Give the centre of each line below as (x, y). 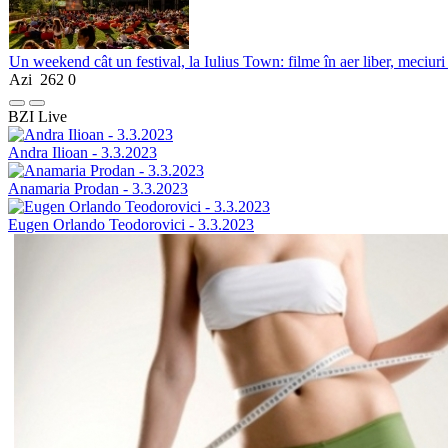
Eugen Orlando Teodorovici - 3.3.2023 (131, 224)
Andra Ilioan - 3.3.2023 (82, 152)
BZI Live (37, 116)
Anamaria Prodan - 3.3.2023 (98, 188)
